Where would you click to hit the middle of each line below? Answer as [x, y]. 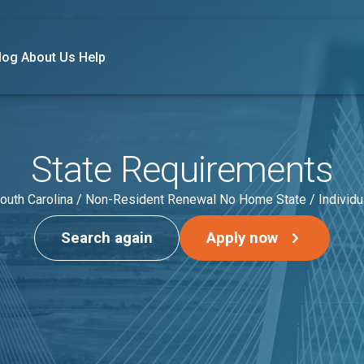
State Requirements [182, 169]
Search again [106, 238]
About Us [48, 57]
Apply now [242, 238]
